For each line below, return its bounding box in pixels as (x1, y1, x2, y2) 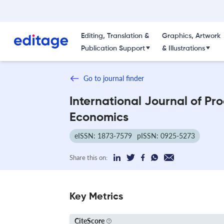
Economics (69, 111, 128, 123)
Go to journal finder (83, 74, 144, 82)
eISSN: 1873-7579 (74, 131, 132, 140)
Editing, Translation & (80, 32, 149, 39)
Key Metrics (69, 191, 123, 202)
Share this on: (69, 153, 107, 161)
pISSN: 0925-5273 (137, 131, 195, 140)
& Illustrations (161, 45, 205, 52)
